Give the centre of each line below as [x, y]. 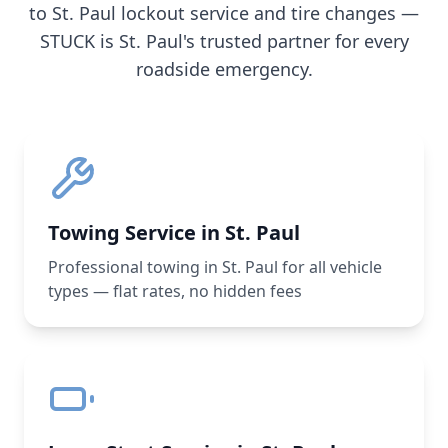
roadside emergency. [224, 69]
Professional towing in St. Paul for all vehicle [215, 267]
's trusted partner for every [295, 41]
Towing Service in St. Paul [174, 232]
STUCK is [79, 41]
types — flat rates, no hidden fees [175, 291]
